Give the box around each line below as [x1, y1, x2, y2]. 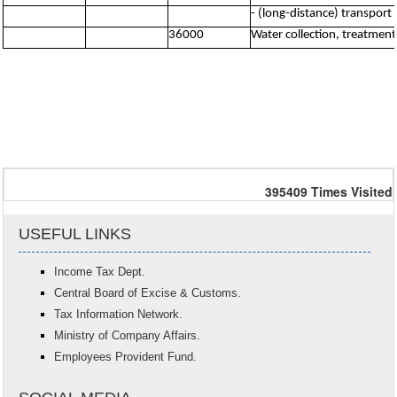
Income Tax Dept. [54, 265, 146, 278]
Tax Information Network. [54, 307, 183, 321]
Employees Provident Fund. [54, 350, 198, 363]
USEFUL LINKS [19, 225, 132, 243]
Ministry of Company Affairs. [54, 329, 201, 342]
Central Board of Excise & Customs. [54, 286, 242, 300]
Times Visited [311, 183, 393, 200]
